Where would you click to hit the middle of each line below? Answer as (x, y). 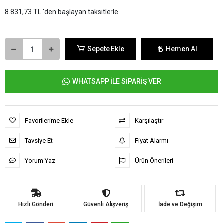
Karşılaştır (149, 120)
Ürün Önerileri (154, 160)
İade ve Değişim (180, 204)
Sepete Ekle (106, 49)
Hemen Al (181, 49)
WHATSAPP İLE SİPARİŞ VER (116, 81)
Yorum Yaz (40, 160)
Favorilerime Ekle (49, 120)
